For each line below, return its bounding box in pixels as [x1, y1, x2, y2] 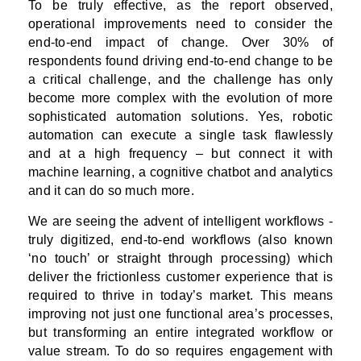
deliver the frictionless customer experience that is [28, 270, 333, 284]
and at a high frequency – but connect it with [28, 147, 333, 161]
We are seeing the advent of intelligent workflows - [28, 214, 333, 229]
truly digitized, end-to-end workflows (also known [28, 233, 333, 247]
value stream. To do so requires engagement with [28, 344, 333, 359]
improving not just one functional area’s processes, [28, 307, 333, 322]
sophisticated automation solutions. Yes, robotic [28, 110, 333, 124]
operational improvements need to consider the [28, 17, 333, 31]
